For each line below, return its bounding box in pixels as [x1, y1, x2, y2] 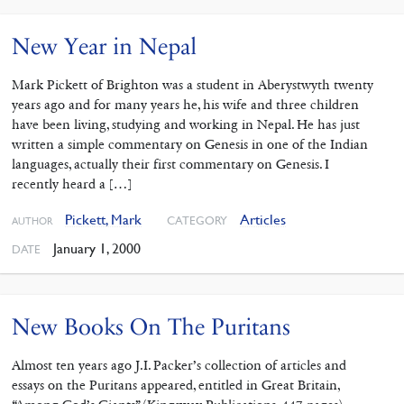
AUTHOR [11, 214, 53, 228]
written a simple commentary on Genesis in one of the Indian [11, 136, 368, 153]
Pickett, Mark [64, 210, 142, 229]
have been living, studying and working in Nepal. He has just [11, 116, 360, 133]
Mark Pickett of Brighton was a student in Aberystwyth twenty [11, 77, 373, 94]
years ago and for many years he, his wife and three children [11, 96, 359, 114]
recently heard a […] [11, 176, 132, 193]
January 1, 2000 [50, 239, 142, 258]
